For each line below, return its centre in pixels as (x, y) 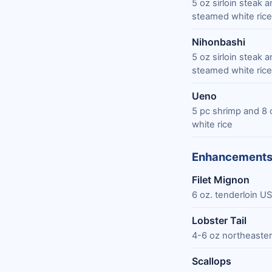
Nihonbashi (219, 42)
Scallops (212, 261)
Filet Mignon (221, 179)
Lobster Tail (219, 220)
